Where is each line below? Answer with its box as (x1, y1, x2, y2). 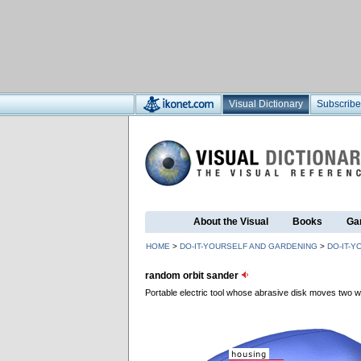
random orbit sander (145, 270, 241, 281)
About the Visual (193, 216, 268, 227)
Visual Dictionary (229, 98, 303, 110)
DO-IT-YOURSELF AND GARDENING (180, 242, 317, 251)
